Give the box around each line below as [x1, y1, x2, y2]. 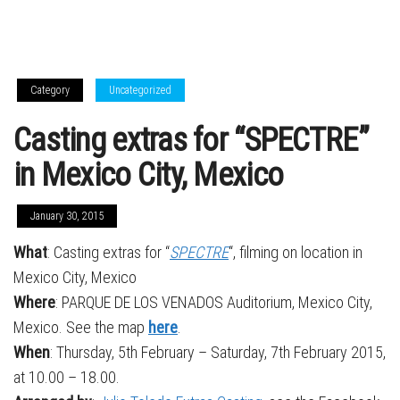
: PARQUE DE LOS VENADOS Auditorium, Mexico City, [55, 293, 372, 312]
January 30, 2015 [30, 210, 104, 222]
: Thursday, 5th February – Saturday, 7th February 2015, [50, 343, 386, 362]
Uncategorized [109, 84, 171, 96]
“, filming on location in [229, 243, 362, 262]
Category [30, 84, 70, 96]
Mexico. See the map [13, 318, 148, 337]
